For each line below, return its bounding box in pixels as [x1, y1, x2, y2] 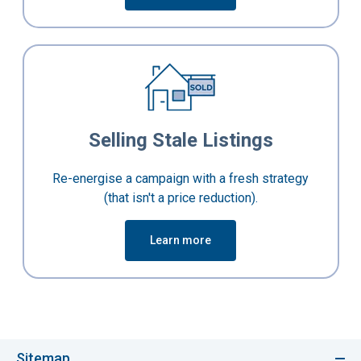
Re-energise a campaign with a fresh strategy [52, 171, 309, 187]
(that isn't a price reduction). [103, 190, 258, 206]
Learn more [150, 234, 211, 247]
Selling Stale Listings [88, 129, 273, 152]
